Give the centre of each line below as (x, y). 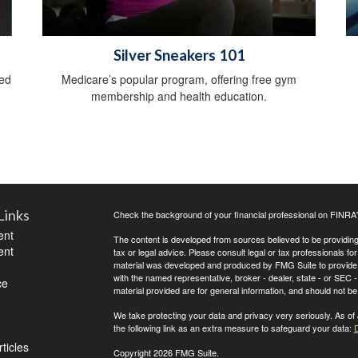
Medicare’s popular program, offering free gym (179, 80)
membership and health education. (179, 96)
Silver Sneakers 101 (179, 56)
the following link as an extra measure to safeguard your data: (233, 328)
